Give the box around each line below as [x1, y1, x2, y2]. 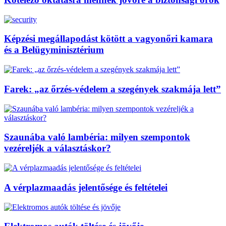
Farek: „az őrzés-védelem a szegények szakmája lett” [4, 83, 221, 94]
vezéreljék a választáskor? [4, 143, 111, 154]
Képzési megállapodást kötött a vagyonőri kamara [4, 33, 213, 44]
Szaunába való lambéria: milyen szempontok [4, 132, 190, 143]
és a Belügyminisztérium [4, 44, 104, 55]
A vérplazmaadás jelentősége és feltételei [4, 182, 167, 193]
